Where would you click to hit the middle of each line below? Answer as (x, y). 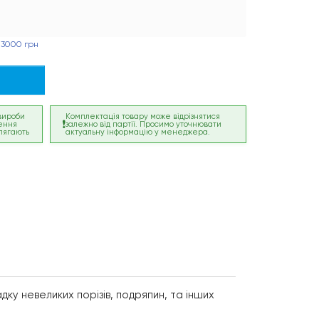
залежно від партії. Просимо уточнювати (144, 125)
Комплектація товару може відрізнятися (143, 117)
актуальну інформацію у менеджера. (138, 132)
